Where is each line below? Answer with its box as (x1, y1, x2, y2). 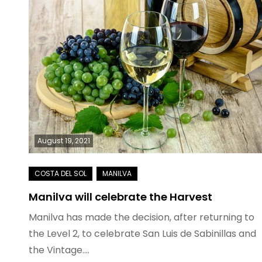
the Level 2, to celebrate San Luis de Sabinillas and (28, 227, 256, 240)
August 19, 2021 (37, 136, 90, 146)
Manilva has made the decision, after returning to (28, 211, 254, 224)
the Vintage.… (28, 243, 89, 257)
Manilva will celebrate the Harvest (28, 189, 212, 204)
